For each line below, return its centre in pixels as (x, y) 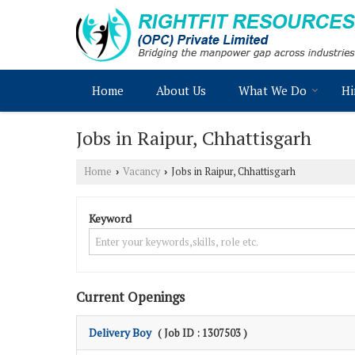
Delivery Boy (120, 332)
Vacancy (141, 172)
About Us (181, 90)
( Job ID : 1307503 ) (202, 333)
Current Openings (130, 297)
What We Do (273, 90)
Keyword (110, 218)
